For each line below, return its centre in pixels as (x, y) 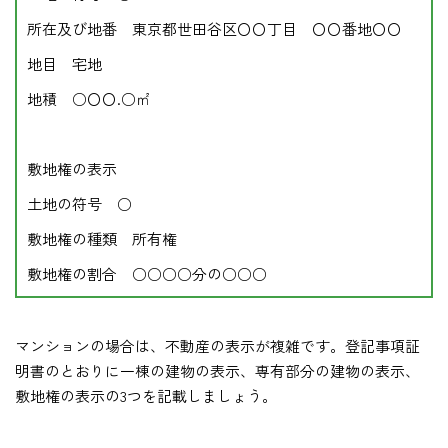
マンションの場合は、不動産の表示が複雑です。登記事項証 (217, 346)
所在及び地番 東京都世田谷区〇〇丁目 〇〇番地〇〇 (214, 29)
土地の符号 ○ (79, 204)
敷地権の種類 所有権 (102, 239)
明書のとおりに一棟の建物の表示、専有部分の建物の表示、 (217, 371)
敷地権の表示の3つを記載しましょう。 (146, 396)
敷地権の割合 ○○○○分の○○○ (147, 274)
